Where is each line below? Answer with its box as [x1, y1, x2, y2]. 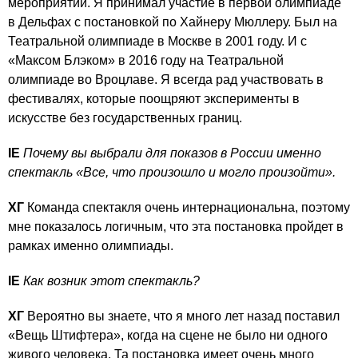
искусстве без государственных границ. [8, 110, 242, 125]
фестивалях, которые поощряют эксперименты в [8, 91, 300, 105]
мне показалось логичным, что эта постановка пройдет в [8, 219, 344, 233]
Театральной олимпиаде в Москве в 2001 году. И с [8, 34, 307, 48]
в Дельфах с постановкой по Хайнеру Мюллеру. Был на [8, 14, 337, 29]
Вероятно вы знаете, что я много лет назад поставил [24, 308, 340, 323]
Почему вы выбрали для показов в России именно [23, 145, 321, 160]
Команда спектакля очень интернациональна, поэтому [24, 200, 350, 214]
